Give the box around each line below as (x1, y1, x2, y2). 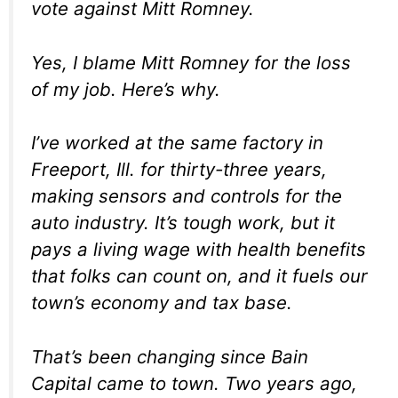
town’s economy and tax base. (31, 291, 292, 314)
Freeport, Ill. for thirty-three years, (31, 158, 327, 181)
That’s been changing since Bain (31, 345, 308, 368)
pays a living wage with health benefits (31, 238, 366, 261)
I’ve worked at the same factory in (31, 131, 323, 155)
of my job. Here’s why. (31, 77, 220, 100)
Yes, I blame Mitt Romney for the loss (31, 51, 351, 74)
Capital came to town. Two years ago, (31, 371, 357, 394)
